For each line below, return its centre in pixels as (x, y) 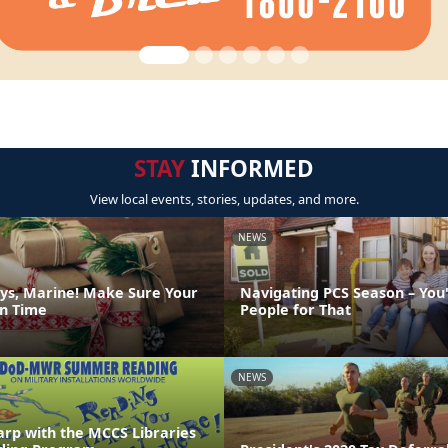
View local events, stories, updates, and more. (224, 199)
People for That (295, 309)
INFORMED (249, 168)
